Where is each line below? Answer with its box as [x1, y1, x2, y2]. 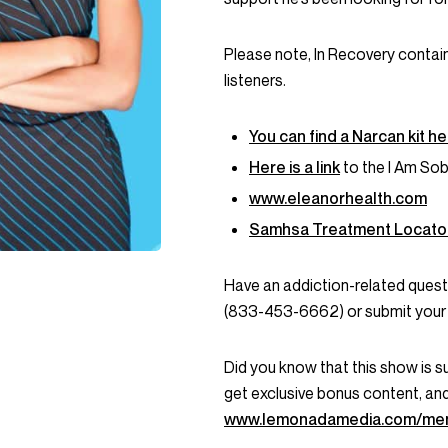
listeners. [224, 70, 289, 90]
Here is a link [249, 157, 340, 177]
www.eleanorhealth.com [249, 188, 427, 208]
